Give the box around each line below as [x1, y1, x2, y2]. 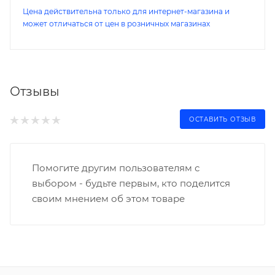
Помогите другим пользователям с [32, 162, 199, 174]
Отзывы [10, 84, 60, 99]
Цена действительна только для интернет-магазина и [23, 7, 230, 17]
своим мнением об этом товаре [32, 193, 185, 205]
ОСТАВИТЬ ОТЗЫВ [188, 115, 256, 124]
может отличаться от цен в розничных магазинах [23, 19, 210, 29]
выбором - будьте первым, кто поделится [32, 177, 230, 190]
